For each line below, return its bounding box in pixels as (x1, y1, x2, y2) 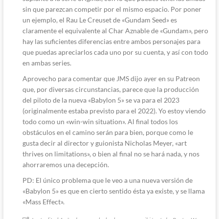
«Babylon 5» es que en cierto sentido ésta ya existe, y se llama (22, 186, 205, 195)
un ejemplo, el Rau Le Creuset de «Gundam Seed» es (22, 15, 177, 24)
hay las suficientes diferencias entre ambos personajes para (22, 37, 200, 45)
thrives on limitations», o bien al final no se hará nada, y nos (22, 149, 199, 158)
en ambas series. (22, 58, 71, 67)
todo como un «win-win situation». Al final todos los (22, 117, 178, 126)
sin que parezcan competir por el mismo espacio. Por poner (22, 4, 201, 13)
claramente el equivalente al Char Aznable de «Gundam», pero (22, 26, 208, 35)
